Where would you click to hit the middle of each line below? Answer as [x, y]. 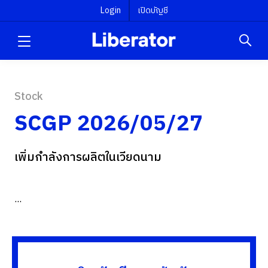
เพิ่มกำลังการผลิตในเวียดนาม [88, 158]
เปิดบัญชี [153, 10]
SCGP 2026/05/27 [109, 124]
